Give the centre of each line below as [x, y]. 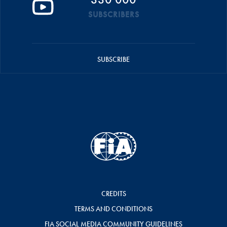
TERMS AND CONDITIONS [113, 209]
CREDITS [113, 194]
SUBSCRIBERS [113, 15]
